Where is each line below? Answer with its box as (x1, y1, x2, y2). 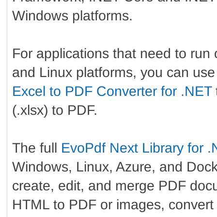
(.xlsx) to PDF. (12, 102, 97, 118)
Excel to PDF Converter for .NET (12, 83, 212, 99)
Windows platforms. (12, 8, 133, 23)
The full (12, 140, 61, 155)
